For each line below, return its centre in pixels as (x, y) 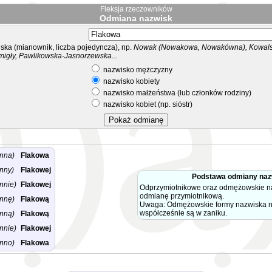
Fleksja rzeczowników (136, 9)
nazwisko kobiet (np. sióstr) (147, 104)
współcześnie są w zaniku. (183, 213)
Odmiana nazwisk (136, 18)
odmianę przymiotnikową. (182, 196)
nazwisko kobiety (131, 81)
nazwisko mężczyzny (137, 70)
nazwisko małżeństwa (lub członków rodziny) (176, 93)
